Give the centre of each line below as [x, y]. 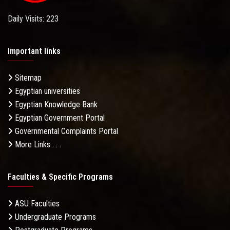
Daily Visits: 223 [33, 18]
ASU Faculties [36, 203]
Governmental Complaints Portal [65, 131]
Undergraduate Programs [54, 217]
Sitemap [27, 78]
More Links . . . [37, 144]
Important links [34, 51]
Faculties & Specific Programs [60, 177]
